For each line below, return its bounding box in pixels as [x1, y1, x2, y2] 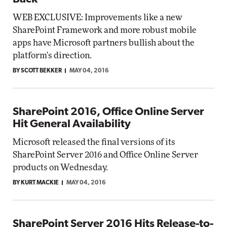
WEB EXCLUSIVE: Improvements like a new [13, 13, 182, 22]
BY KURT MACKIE [13, 180, 59, 186]
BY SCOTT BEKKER [13, 68, 62, 74]
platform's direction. [13, 51, 92, 60]
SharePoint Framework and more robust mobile [13, 26, 197, 34]
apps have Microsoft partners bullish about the [13, 39, 195, 47]
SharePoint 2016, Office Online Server [13, 106, 204, 118]
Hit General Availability [13, 119, 131, 130]
